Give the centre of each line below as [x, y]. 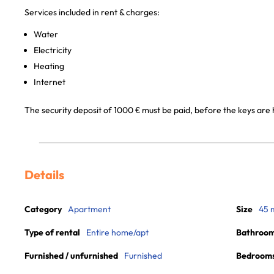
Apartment [89, 209]
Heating [49, 66]
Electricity [53, 50]
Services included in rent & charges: [92, 12]
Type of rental [52, 232]
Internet [50, 82]
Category [43, 209]
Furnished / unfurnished [71, 256]
